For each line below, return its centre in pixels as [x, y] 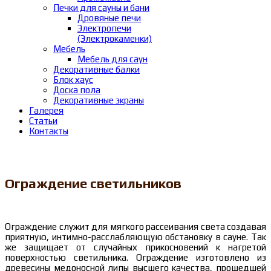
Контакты [49, 131]
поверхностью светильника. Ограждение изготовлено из [135, 258]
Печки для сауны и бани [101, 8]
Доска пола [77, 90]
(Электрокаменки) [115, 39]
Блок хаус [73, 80]
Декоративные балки [96, 70]
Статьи [43, 121]
